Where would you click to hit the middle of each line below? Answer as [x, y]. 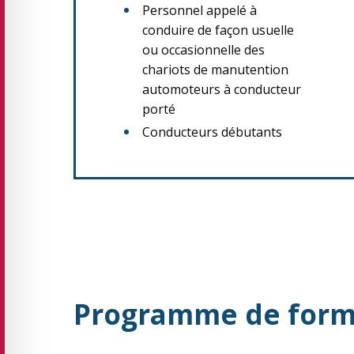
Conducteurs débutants [212, 132]
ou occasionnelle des [203, 50]
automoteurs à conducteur [222, 89]
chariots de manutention [215, 70]
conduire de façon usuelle [218, 30]
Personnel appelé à [200, 10]
